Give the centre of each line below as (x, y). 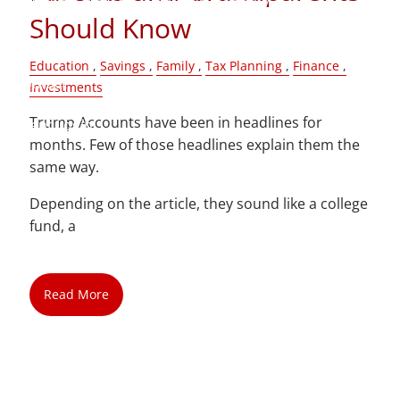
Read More (76, 295)
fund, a (53, 226)
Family (176, 66)
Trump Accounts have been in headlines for (176, 123)
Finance (317, 66)
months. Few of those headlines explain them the (195, 145)
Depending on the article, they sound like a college (199, 204)
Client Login (54, 125)
